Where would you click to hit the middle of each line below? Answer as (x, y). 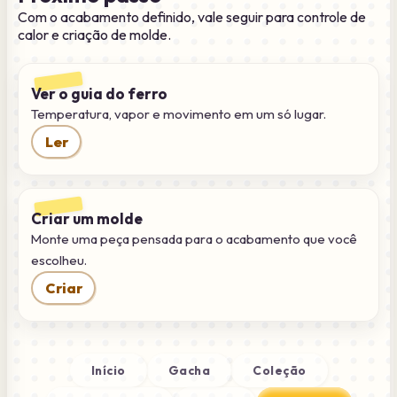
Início (108, 370)
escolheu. (59, 261)
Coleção (280, 370)
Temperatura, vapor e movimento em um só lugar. (179, 114)
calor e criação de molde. (94, 35)
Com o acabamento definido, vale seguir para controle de (192, 17)
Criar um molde (87, 219)
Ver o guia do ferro (99, 94)
